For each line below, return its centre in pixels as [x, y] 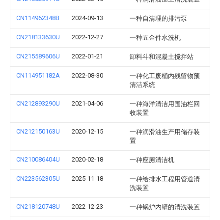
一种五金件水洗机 [155, 38]
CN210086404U [38, 159]
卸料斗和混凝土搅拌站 [162, 57]
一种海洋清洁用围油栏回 [165, 104]
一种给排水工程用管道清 [165, 179]
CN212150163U [38, 131]
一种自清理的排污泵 [158, 18]
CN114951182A [38, 75]
